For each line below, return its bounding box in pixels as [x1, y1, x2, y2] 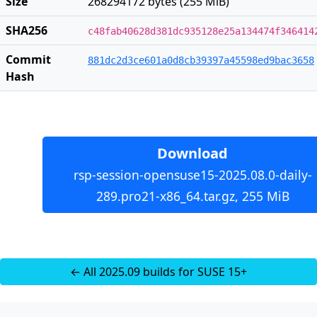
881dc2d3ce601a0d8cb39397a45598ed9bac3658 [88, 54, 314, 66]
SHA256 [6, 23, 47, 38]
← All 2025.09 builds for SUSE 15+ [70, 264, 247, 279]
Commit [6, 52, 51, 67]
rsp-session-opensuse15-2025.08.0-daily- [73, 166, 312, 183]
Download [157, 144, 228, 163]
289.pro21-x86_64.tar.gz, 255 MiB [96, 188, 289, 204]
